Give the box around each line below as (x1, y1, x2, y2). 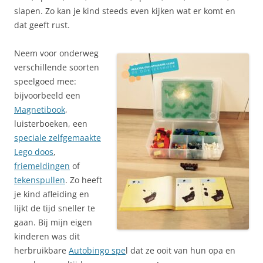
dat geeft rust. (14, 19, 70, 31)
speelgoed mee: (14, 76, 76, 87)
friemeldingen (14, 160, 70, 172)
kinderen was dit (14, 231, 80, 242)
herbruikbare (14, 245, 69, 257)
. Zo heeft (65, 174, 102, 186)
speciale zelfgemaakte (14, 132, 101, 144)
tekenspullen (14, 174, 65, 186)
